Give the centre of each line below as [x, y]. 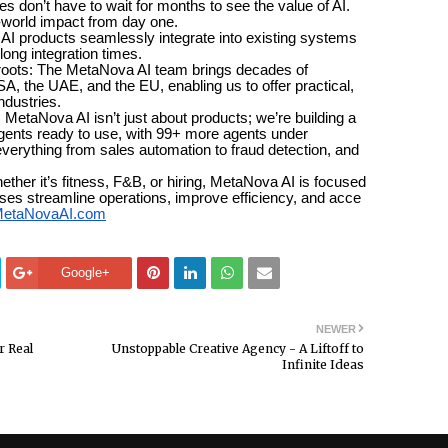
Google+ [85, 272]
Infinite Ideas [323, 364]
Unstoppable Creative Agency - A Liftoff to [238, 348]
